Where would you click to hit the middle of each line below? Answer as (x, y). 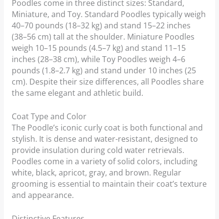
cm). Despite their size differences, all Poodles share (108, 82)
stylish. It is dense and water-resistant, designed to (105, 139)
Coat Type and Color (49, 116)
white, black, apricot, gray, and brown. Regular (96, 172)
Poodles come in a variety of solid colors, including (104, 161)
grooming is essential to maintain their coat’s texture (109, 184)
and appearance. (43, 195)
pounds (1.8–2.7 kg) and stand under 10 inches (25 (104, 71)
